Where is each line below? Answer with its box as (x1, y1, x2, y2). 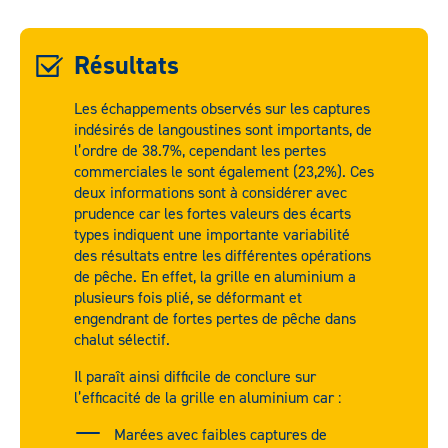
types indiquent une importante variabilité (74, 224, 350, 245)
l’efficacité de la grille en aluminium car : (74, 387, 341, 408)
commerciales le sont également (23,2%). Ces (74, 161, 374, 182)
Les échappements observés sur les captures (74, 98, 370, 119)
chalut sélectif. (74, 329, 170, 350)
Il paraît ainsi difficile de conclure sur (74, 366, 320, 387)
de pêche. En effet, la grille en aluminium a (74, 266, 356, 287)
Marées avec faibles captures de (114, 424, 327, 445)
